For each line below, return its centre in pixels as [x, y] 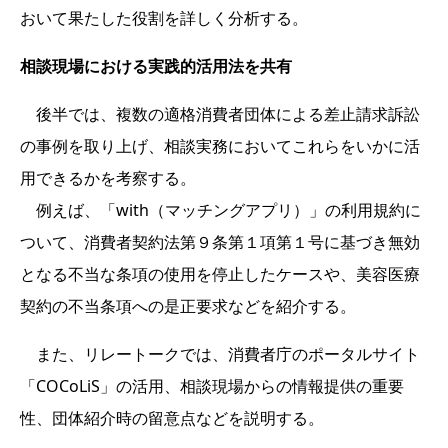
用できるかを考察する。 [108, 177]
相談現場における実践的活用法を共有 [156, 65]
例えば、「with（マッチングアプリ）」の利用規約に [220, 209]
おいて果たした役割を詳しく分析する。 [164, 17]
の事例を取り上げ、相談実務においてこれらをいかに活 [220, 145]
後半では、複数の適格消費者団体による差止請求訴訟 [220, 113]
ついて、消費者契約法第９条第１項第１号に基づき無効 [220, 241]
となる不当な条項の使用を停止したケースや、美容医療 [220, 273]
